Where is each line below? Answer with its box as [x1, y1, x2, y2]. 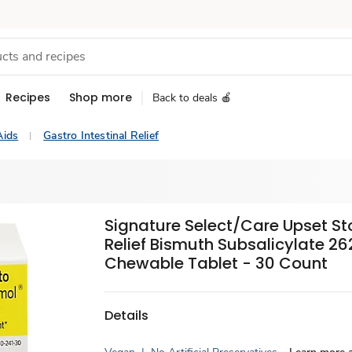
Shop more [69, 90, 132, 105]
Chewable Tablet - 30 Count [104, 252, 328, 274]
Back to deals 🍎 [152, 90, 232, 105]
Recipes [5, 90, 50, 105]
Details [104, 306, 149, 324]
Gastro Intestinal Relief [43, 128, 159, 143]
